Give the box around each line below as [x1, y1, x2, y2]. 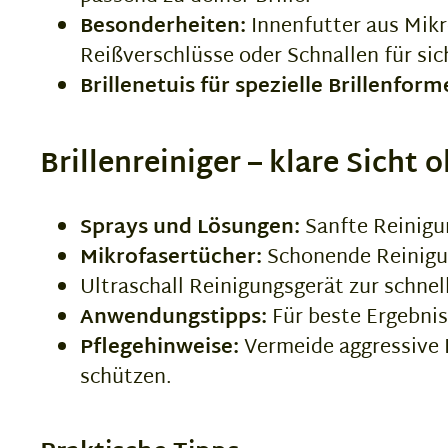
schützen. [80, 360, 172, 397]
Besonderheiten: [80, 9, 246, 46]
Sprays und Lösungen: [80, 210, 300, 247]
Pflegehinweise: [80, 330, 239, 367]
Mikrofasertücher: [80, 240, 262, 277]
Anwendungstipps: [80, 300, 267, 337]
